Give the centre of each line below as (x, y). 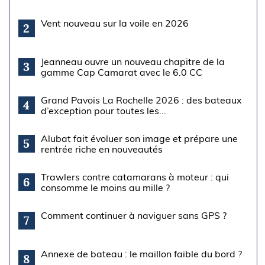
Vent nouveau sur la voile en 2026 (114, 23)
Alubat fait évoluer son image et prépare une (139, 138)
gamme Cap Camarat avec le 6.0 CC (121, 72)
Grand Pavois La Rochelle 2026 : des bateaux (141, 100)
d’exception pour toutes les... (103, 110)
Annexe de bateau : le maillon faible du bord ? (141, 253)
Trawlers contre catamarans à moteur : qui (135, 177)
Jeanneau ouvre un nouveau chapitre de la (132, 61)
